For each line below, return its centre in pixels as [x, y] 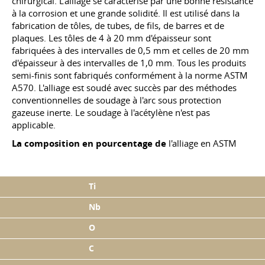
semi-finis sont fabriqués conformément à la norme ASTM [130, 75]
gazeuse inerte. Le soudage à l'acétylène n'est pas [111, 112]
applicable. [34, 125]
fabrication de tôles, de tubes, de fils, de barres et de [118, 25]
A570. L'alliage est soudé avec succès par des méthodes [124, 88]
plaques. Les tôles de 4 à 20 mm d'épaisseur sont [112, 38]
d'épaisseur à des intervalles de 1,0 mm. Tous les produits [129, 63]
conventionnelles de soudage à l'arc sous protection [117, 100]
